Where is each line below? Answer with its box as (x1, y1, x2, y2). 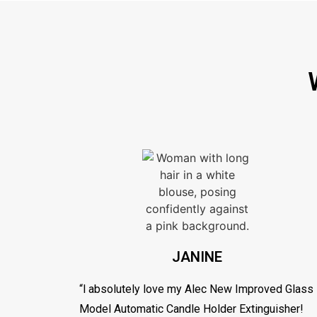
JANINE (172, 248, 223, 265)
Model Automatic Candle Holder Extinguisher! (79, 301, 304, 316)
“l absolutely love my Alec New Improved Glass (79, 282, 313, 296)
